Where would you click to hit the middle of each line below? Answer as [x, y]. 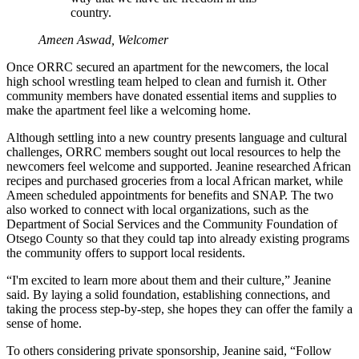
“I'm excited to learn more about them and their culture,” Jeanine [169, 280]
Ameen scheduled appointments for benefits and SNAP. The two [170, 195]
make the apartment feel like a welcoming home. [129, 110]
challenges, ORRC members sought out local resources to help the [173, 151]
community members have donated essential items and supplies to [171, 95]
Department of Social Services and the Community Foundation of [172, 224]
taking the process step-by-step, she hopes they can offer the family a [179, 309]
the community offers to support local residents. [126, 252]
